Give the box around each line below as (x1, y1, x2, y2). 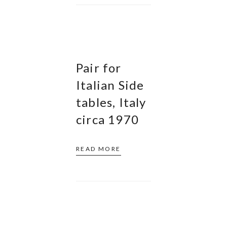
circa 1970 (76, 112, 139, 127)
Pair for (76, 60, 122, 75)
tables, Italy (76, 95, 146, 109)
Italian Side (76, 78, 144, 92)
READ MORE (76, 145, 121, 153)
